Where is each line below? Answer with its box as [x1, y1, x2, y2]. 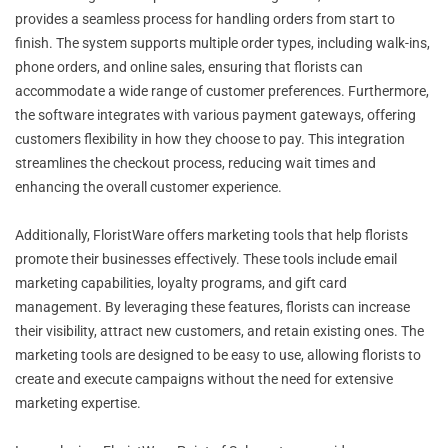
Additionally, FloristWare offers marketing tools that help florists [15, 226, 408, 243]
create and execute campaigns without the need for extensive [15, 370, 393, 387]
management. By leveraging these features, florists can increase [15, 298, 410, 315]
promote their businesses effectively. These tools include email [15, 250, 397, 267]
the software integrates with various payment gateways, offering [15, 106, 416, 123]
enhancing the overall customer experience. [15, 178, 282, 195]
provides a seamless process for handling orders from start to [15, 10, 395, 27]
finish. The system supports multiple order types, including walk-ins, [15, 34, 430, 51]
